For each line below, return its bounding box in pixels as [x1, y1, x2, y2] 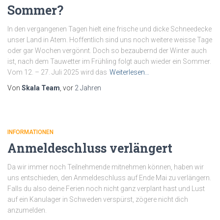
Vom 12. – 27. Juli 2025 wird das [7, 68, 107, 76]
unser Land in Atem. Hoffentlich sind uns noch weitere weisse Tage [7, 36, 212, 44]
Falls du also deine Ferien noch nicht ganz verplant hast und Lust [7, 185, 205, 192]
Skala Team [22, 84, 60, 92]
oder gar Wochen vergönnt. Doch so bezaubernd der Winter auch [7, 47, 207, 55]
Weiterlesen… [110, 68, 149, 76]
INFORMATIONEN [7, 129, 54, 136]
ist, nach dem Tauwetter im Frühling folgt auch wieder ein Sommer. [7, 57, 211, 65]
